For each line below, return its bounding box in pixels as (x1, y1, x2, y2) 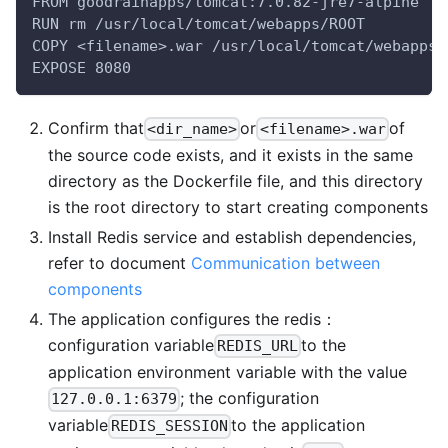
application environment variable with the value (48, 362, 407, 383)
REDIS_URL (217, 337, 299, 356)
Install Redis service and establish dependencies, (48, 227, 416, 248)
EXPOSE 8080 (32, 59, 131, 77)
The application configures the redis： (48, 309, 337, 330)
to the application (231, 415, 366, 436)
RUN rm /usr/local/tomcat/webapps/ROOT (32, 15, 365, 33)
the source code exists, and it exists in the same (48, 145, 413, 166)
